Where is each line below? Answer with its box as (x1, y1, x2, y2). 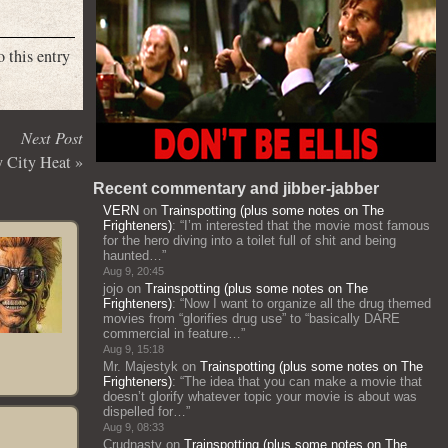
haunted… (103, 248, 162, 263)
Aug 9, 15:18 (103, 343, 164, 355)
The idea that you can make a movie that (184, 374, 422, 389)
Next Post (21, 126, 83, 148)
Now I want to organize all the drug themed (184, 296, 431, 311)
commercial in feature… (103, 326, 241, 341)
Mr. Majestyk (103, 359, 178, 374)
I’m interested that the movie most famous (184, 218, 430, 233)
